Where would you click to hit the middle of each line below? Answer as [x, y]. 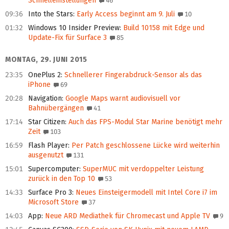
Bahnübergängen [56, 108]
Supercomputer [54, 169]
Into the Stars [51, 14]
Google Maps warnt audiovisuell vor [122, 99]
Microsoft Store [53, 202]
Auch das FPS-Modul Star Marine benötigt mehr [144, 122]
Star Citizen [47, 122]
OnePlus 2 [44, 75]
